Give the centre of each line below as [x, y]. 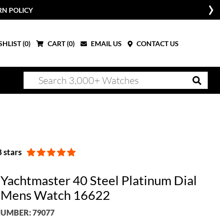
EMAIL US [106, 43]
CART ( [57, 43]
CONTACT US [157, 43]
